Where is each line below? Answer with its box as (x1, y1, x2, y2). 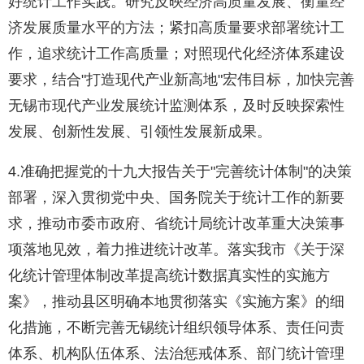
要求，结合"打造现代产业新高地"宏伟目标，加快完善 (8, 71, 354, 89)
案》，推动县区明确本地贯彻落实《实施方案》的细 (8, 293, 344, 310)
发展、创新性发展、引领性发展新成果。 (8, 123, 271, 141)
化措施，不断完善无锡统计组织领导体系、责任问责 (8, 319, 344, 336)
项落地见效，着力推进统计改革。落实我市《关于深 (8, 241, 344, 258)
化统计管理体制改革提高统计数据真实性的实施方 (8, 267, 330, 284)
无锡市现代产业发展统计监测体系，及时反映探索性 (8, 97, 344, 115)
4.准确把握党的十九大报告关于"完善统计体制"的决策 (8, 163, 352, 180)
